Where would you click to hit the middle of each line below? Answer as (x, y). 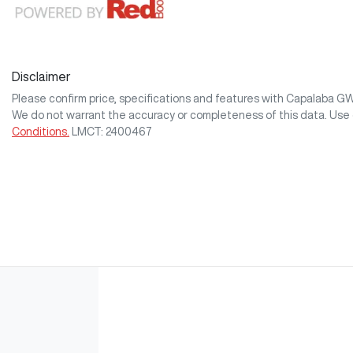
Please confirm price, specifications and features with (149, 98)
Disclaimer (41, 76)
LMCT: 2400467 (112, 131)
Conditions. (41, 131)
